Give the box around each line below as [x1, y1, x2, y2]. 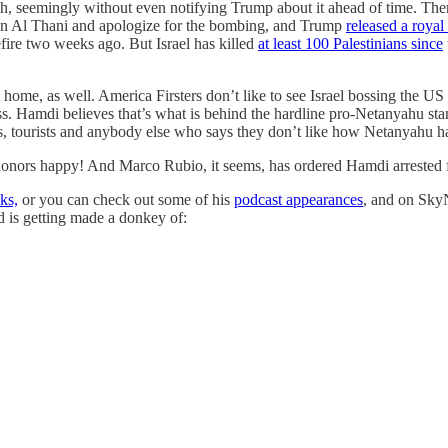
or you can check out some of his [18, 190, 234, 208]
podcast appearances [234, 190, 363, 208]
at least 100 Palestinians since [258, 34, 443, 52]
